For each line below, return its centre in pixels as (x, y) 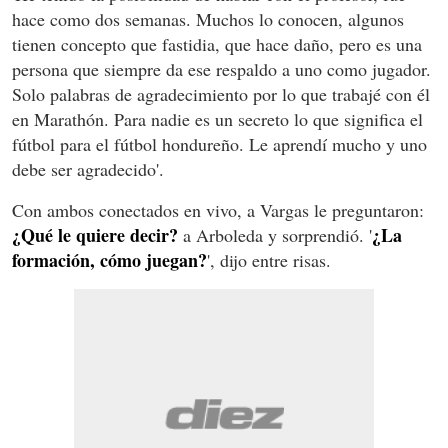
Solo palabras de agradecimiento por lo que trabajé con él (221, 94)
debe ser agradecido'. (88, 169)
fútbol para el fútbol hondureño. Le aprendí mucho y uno (219, 144)
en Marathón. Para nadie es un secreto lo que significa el (217, 119)
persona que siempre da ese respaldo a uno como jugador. (221, 69)
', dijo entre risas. (269, 260)
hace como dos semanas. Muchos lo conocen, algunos (208, 19)
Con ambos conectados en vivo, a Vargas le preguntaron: (218, 210)
